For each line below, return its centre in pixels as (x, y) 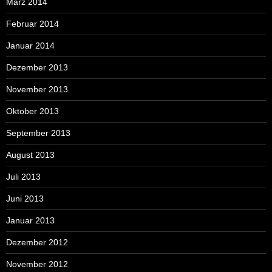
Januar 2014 (30, 46)
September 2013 (38, 133)
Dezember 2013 (37, 67)
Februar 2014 (32, 24)
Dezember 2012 (37, 242)
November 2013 (37, 89)
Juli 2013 (23, 177)
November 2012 (37, 264)
